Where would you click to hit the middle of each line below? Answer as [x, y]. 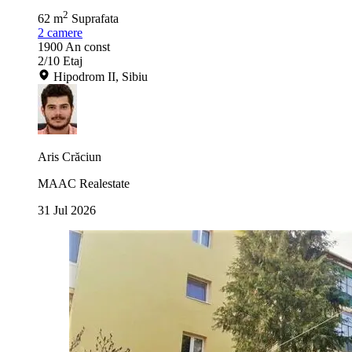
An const [88, 47]
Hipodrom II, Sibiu [101, 77]
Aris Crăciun [70, 157]
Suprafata [95, 19]
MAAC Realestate [84, 184]
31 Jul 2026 [67, 211]
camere [65, 33]
